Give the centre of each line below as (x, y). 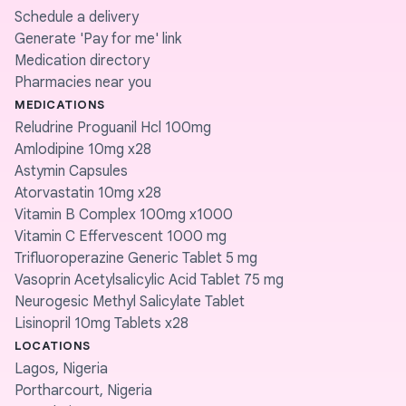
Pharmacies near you (83, 82)
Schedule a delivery (77, 17)
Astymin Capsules (71, 171)
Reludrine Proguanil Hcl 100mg (113, 128)
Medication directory (82, 61)
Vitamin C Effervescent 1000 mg (121, 237)
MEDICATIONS (60, 105)
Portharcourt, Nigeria (83, 391)
